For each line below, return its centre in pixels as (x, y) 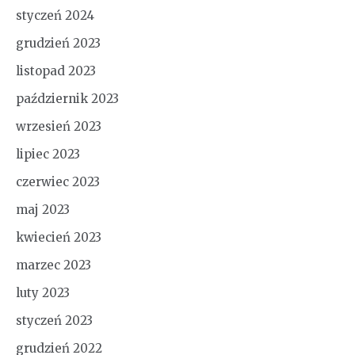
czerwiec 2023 (58, 181)
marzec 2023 (53, 265)
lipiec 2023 (48, 154)
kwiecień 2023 (59, 237)
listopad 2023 (56, 71)
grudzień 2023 (58, 43)
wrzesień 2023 (59, 126)
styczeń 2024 (55, 15)
